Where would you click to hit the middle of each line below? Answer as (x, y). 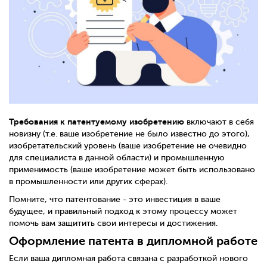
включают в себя (219, 122)
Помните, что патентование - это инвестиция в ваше (115, 199)
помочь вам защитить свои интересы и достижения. (113, 223)
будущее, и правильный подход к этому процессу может (123, 211)
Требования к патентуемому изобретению (97, 121)
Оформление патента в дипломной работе (133, 241)
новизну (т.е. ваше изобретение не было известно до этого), (129, 133)
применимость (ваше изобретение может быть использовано (132, 169)
